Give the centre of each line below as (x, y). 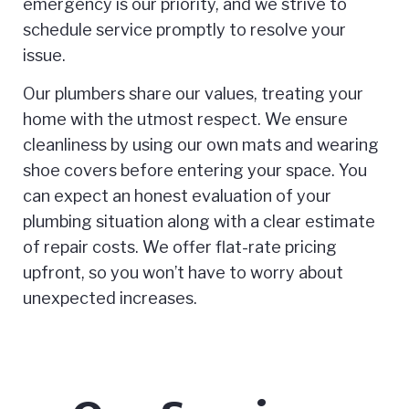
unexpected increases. (110, 298)
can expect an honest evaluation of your (177, 196)
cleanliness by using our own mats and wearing (201, 145)
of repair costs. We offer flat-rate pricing (180, 247)
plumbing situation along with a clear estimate (199, 221)
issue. (44, 55)
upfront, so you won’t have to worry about (183, 273)
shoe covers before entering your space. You (195, 170)
